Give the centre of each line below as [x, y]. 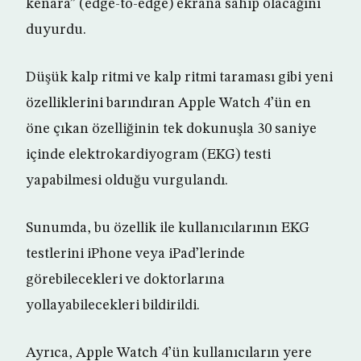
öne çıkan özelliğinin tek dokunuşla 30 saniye [171, 129]
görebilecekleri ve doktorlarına [125, 280]
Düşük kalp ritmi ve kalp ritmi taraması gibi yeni [179, 78]
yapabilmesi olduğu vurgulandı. [127, 181]
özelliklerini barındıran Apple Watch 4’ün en [168, 104]
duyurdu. [56, 30]
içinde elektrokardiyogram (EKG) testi [148, 155]
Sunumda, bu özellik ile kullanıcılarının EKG [168, 228]
